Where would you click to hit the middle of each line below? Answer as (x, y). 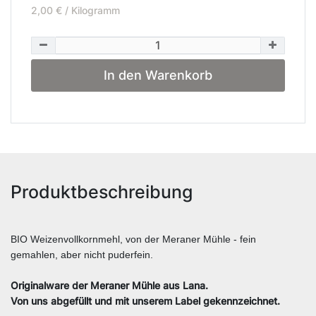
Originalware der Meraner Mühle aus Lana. (109, 285)
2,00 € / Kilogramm (75, 10)
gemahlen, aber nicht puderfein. (82, 254)
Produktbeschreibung (102, 192)
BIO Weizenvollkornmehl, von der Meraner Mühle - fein (133, 239)
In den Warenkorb (158, 75)
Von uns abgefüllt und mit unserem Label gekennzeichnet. (145, 300)
